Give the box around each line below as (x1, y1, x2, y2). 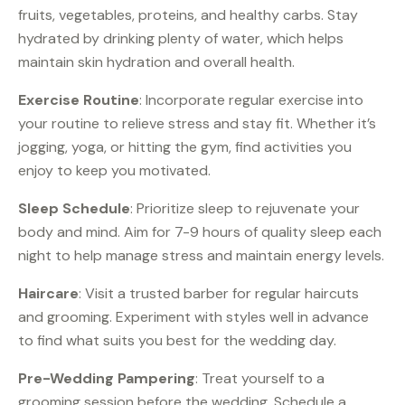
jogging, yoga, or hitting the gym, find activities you (18, 137, 352, 157)
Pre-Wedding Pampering (18, 369, 195, 389)
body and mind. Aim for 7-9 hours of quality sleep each (18, 222, 381, 242)
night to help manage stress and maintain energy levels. (18, 246, 384, 266)
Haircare (18, 284, 79, 304)
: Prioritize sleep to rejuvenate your (130, 199, 360, 219)
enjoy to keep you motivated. (18, 161, 211, 181)
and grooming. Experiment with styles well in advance (18, 307, 369, 327)
